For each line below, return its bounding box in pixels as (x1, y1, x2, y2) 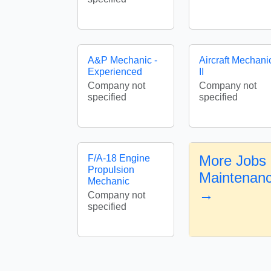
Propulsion (88, 165, 134, 175)
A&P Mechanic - (88, 55, 157, 65)
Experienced (88, 67, 142, 77)
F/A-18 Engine (88, 153, 150, 163)
